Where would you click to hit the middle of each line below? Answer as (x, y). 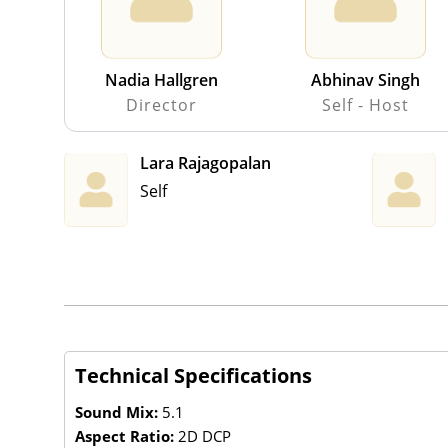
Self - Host (365, 104)
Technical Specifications (193, 375)
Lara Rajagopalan (205, 162)
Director (161, 104)
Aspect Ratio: (126, 435)
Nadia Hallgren (161, 79)
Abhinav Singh (365, 79)
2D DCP (204, 435)
